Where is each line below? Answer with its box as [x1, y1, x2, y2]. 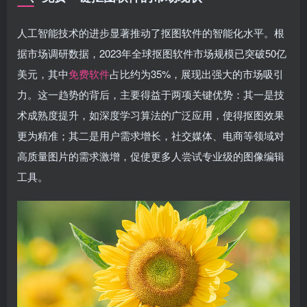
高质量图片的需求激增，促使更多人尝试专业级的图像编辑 [17, 149, 284, 163]
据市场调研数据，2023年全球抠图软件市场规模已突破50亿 [17, 46, 286, 60]
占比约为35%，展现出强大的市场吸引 [110, 66, 284, 81]
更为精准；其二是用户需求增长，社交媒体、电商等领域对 [17, 128, 284, 143]
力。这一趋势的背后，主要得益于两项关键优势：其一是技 [17, 87, 284, 101]
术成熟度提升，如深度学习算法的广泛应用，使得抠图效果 [17, 108, 284, 122]
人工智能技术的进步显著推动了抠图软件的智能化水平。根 [17, 25, 284, 40]
